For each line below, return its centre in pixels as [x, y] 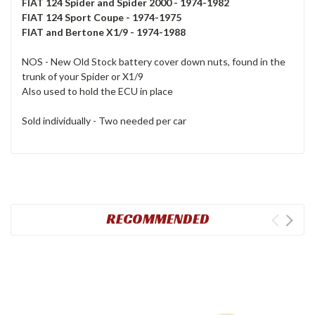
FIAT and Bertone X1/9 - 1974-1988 [104, 32]
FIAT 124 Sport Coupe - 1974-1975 [102, 18]
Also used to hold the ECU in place [97, 91]
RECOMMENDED [157, 219]
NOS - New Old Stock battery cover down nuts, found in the [154, 62]
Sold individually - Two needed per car [104, 121]
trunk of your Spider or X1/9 [83, 77]
